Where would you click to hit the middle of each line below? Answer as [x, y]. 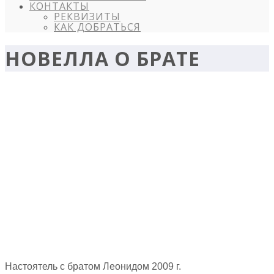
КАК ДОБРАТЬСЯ [97, 27]
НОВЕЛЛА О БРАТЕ [102, 59]
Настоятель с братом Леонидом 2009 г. [93, 266]
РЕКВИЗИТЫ [87, 17]
